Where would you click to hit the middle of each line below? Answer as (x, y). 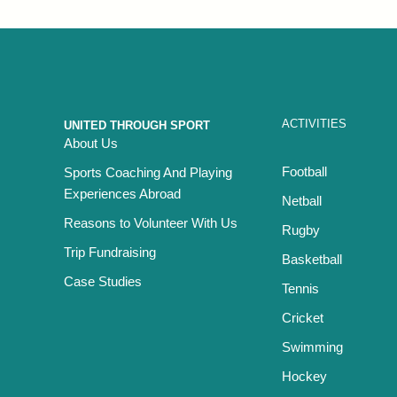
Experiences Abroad (122, 193)
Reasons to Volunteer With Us (151, 222)
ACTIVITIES (314, 124)
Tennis (300, 288)
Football (304, 171)
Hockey (304, 376)
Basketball (312, 259)
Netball (302, 201)
